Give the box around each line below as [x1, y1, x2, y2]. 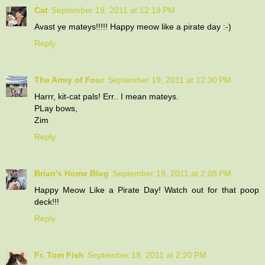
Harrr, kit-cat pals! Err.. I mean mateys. [34, 91, 179, 101]
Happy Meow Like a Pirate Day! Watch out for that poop [34, 185, 259, 195]
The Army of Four [34, 75, 104, 85]
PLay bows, [34, 103, 77, 113]
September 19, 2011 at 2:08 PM [112, 168, 231, 178]
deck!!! [34, 196, 59, 206]
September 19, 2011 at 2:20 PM [88, 250, 206, 260]
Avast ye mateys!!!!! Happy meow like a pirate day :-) [34, 21, 231, 31]
